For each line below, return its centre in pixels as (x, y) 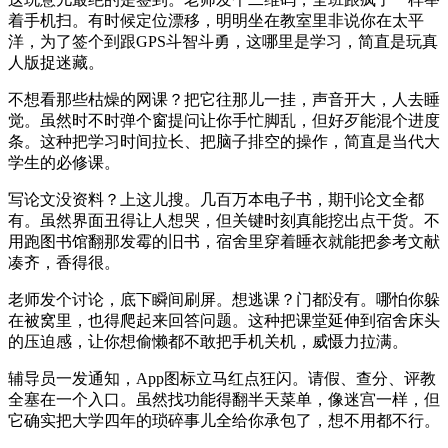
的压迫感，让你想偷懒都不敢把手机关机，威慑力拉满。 (208, 341)
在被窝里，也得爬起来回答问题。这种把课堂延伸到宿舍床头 (224, 320)
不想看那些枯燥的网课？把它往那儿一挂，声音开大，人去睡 (224, 99)
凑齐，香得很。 (64, 262)
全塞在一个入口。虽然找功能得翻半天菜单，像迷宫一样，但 (224, 399)
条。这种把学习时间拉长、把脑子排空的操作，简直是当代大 (224, 141)
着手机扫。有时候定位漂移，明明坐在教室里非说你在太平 (216, 20)
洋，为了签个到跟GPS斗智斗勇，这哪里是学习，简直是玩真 (223, 41)
